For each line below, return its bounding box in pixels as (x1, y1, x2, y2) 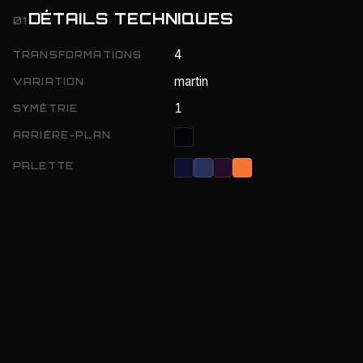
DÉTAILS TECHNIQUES (28, 9, 234, 28)
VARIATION (13, 75, 85, 88)
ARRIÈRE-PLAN (13, 128, 111, 141)
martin (174, 74, 209, 89)
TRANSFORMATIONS (13, 48, 143, 61)
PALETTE (13, 159, 75, 172)
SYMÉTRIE (13, 101, 79, 114)
